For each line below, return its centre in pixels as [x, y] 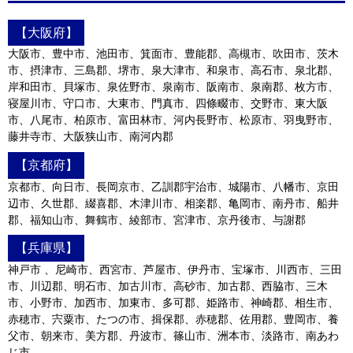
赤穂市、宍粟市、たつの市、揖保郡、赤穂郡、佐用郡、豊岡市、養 [173, 319]
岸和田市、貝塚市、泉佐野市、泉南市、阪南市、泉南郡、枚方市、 [173, 87]
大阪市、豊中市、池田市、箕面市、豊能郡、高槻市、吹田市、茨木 [173, 54]
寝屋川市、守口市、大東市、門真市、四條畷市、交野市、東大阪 [168, 104]
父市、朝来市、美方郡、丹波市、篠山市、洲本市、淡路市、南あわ [173, 335]
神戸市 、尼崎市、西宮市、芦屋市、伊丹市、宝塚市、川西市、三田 [175, 269]
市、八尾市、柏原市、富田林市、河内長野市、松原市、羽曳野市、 [173, 120]
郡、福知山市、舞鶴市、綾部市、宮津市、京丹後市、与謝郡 [157, 219]
